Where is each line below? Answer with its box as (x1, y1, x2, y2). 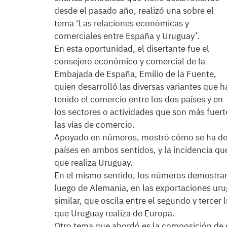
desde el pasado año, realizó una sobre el (54, 5, 214, 16)
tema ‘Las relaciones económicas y (54, 18, 189, 29)
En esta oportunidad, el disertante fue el (54, 43, 209, 54)
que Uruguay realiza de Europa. (54, 208, 175, 219)
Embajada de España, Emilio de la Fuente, (54, 68, 216, 80)
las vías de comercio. (54, 119, 135, 130)
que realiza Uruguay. (54, 157, 133, 168)
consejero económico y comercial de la (54, 56, 205, 67)
